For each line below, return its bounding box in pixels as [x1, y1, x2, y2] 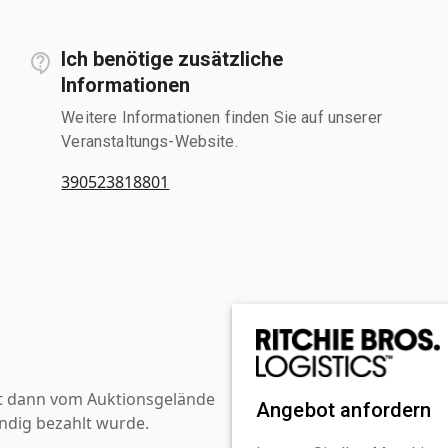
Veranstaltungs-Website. [61, 131, 238, 151]
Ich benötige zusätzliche [61, 46, 284, 71]
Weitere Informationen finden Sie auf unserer [61, 107, 382, 127]
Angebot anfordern [256, 397, 432, 422]
